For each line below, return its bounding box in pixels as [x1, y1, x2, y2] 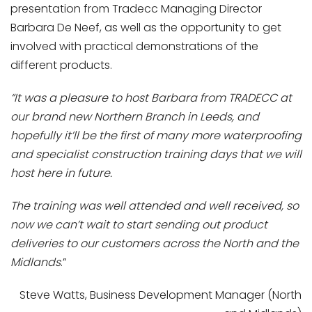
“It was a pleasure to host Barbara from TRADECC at [10, 90, 292, 106]
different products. [10, 57, 112, 73]
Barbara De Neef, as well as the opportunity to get [10, 19, 281, 36]
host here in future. [10, 165, 112, 181]
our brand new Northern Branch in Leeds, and [10, 109, 259, 125]
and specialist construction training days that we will [10, 146, 302, 162]
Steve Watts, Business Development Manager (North [19, 287, 302, 303]
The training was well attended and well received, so [10, 198, 299, 214]
